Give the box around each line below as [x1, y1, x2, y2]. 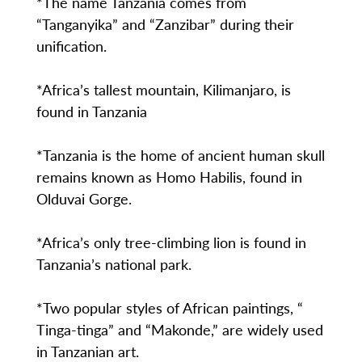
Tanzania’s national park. [36, 254, 192, 275]
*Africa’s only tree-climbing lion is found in [36, 232, 306, 253]
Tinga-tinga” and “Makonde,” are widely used [36, 319, 323, 340]
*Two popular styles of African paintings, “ [36, 297, 303, 318]
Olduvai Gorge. [36, 188, 132, 209]
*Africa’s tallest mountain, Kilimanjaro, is [36, 79, 291, 100]
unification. [36, 36, 107, 57]
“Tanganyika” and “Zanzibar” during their [36, 14, 294, 35]
